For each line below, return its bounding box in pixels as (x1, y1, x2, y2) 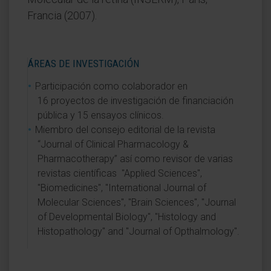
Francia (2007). (27, 9, 97, 22)
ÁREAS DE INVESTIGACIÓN (28, 57, 139, 70)
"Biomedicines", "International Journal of (38, 182, 206, 194)
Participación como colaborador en (35, 80, 188, 92)
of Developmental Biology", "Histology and (38, 211, 216, 223)
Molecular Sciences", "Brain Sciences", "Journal (38, 197, 236, 208)
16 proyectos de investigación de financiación (38, 95, 233, 106)
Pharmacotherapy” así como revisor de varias (38, 153, 233, 165)
